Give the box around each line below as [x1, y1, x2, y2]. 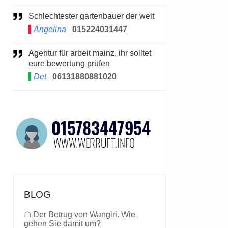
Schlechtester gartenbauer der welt [34, 12, 154, 20]
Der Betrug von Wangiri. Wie [33, 210, 135, 219]
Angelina [34, 25, 66, 34]
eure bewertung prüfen [28, 59, 110, 68]
